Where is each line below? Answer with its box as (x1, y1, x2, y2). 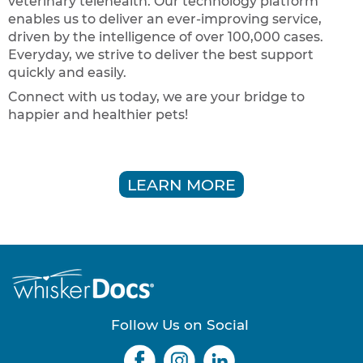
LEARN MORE (127, 174, 236, 194)
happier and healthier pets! (8, 106, 188, 122)
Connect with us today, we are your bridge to (8, 88, 305, 105)
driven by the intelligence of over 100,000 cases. (8, 28, 323, 45)
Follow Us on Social (110, 316, 249, 334)
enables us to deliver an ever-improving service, (8, 11, 322, 27)
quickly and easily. (8, 64, 126, 80)
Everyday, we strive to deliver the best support (8, 46, 314, 62)
